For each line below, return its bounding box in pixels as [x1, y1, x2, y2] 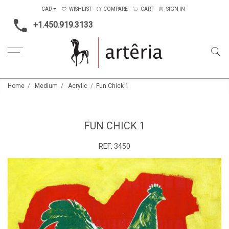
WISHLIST [69, 6, 92, 12]
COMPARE [103, 6, 128, 12]
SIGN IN [166, 6, 186, 12]
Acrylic [68, 82, 87, 89]
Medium [35, 82, 58, 89]
